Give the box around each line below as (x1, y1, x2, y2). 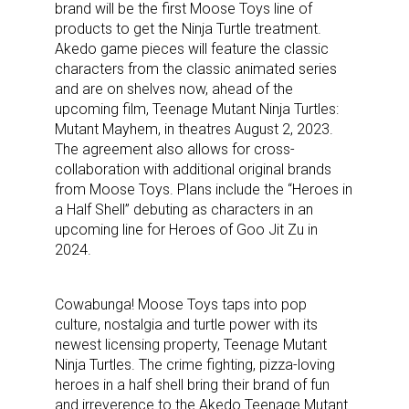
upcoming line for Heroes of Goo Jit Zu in (55, 220, 318, 238)
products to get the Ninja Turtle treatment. (55, 19, 321, 37)
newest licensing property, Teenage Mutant (55, 335, 327, 353)
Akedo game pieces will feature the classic (55, 39, 329, 58)
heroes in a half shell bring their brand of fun (55, 375, 330, 393)
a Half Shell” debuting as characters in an (55, 200, 313, 218)
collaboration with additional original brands (55, 160, 331, 178)
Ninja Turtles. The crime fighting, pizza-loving (55, 355, 335, 373)
